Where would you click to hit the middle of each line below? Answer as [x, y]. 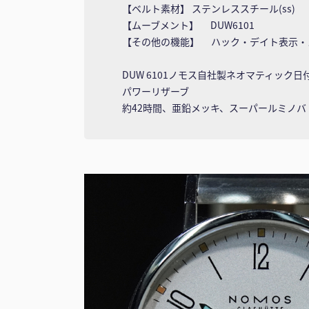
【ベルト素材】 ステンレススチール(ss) [209, 9]
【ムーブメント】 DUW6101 [188, 25]
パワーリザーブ [156, 91]
